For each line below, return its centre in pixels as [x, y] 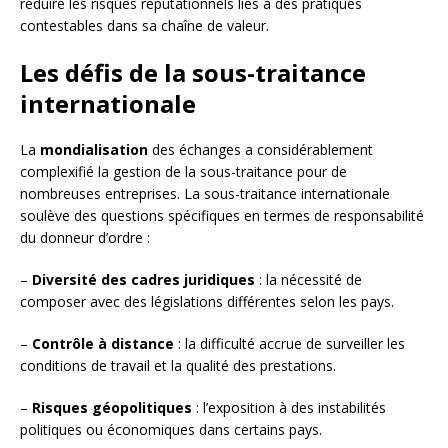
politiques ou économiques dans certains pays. [171, 430]
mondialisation [94, 150]
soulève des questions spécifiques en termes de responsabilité [222, 216]
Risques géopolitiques [112, 408]
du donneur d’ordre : [85, 238]
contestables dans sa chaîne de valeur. [144, 26]
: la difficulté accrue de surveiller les [289, 344]
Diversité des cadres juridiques [143, 280]
